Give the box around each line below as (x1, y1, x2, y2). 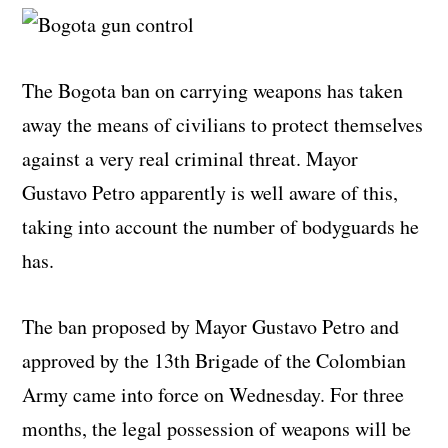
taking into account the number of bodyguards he (22, 212, 420, 240)
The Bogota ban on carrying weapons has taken (22, 76, 404, 104)
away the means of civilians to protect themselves (22, 110, 424, 138)
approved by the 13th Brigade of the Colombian (22, 346, 407, 374)
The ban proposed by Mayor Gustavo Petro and (22, 312, 400, 340)
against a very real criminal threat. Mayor (22, 144, 359, 172)
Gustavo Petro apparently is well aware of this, (22, 178, 399, 206)
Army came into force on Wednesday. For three (22, 380, 405, 408)
